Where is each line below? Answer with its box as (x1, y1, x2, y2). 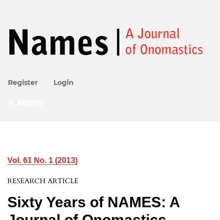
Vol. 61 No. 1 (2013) (7, 156, 78, 165)
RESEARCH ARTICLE (7, 176, 79, 186)
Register (8, 78, 38, 87)
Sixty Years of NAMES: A (7, 194, 180, 211)
